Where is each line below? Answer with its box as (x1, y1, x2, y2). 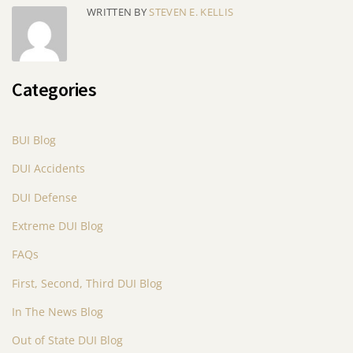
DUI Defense (12, 189, 77, 205)
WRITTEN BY (87, 5, 150, 20)
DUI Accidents (12, 161, 85, 176)
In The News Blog (12, 304, 103, 319)
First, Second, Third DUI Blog (12, 275, 162, 291)
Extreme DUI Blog (12, 218, 103, 234)
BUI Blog (12, 132, 56, 148)
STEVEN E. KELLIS (149, 5, 234, 20)
